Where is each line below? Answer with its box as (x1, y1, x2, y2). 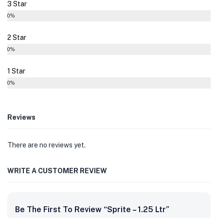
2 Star (7, 33, 26, 41)
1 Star (7, 67, 25, 75)
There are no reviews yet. (7, 141, 86, 149)
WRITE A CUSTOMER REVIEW (7, 166, 107, 175)
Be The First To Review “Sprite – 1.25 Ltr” (15, 204, 169, 214)
